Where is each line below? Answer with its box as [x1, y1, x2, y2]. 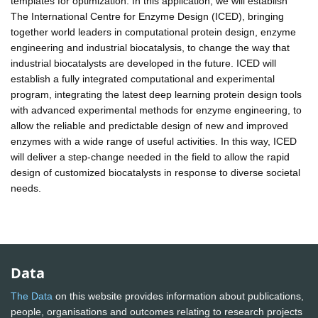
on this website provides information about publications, [53, 290, 304, 302]
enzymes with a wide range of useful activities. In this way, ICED [11, 135, 297, 147]
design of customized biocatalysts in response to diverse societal [11, 166, 300, 178]
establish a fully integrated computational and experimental [11, 72, 275, 84]
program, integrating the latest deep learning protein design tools [11, 88, 302, 100]
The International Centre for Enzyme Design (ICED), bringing [11, 10, 284, 22]
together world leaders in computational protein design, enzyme [11, 26, 296, 38]
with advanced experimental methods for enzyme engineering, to [11, 104, 302, 116]
